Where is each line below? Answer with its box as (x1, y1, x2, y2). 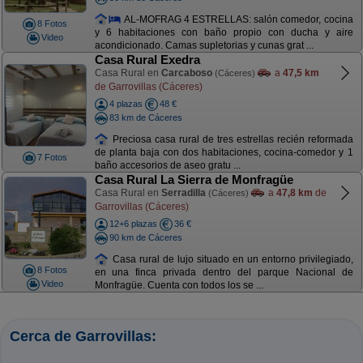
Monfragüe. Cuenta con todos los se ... (94, 280, 263, 292)
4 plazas (109, 99, 143, 109)
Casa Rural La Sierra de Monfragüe (94, 173, 293, 186)
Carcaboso (160, 67, 212, 79)
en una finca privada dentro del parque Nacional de (94, 267, 353, 279)
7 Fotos (37, 152, 67, 162)
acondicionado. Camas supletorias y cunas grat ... (94, 40, 314, 52)
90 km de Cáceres (109, 232, 182, 242)
